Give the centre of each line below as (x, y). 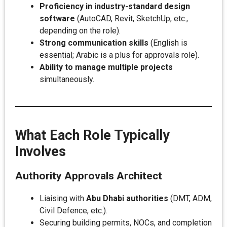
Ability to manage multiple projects (106, 67)
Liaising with (63, 198)
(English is (168, 43)
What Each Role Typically (92, 135)
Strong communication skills (94, 43)
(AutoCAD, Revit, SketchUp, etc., (131, 18)
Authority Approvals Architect (89, 176)
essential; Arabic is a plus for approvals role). (119, 55)
